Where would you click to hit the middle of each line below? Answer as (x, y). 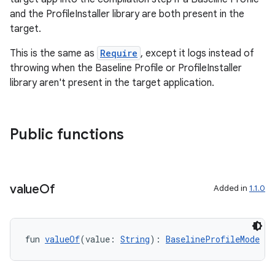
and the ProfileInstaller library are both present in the (127, 14)
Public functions (67, 134)
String (135, 239)
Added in (231, 188)
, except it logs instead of (197, 53)
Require (119, 53)
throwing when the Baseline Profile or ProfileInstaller (126, 68)
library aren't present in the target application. (112, 83)
